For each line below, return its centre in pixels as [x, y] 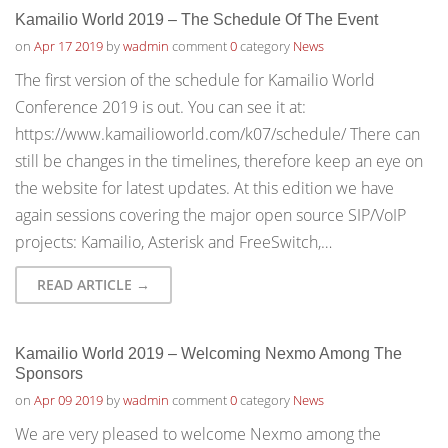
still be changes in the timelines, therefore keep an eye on [219, 161]
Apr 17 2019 [68, 46]
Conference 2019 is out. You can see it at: [160, 107]
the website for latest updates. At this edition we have [204, 188]
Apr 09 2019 [68, 400]
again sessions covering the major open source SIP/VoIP [210, 215]
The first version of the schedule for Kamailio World [195, 80]
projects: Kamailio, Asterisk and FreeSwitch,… [173, 242]
